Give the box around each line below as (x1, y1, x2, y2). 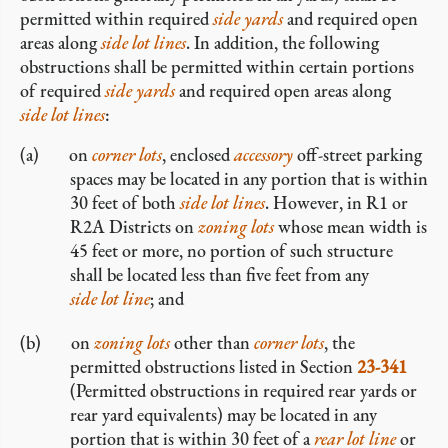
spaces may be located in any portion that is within (70, 167, 428, 190)
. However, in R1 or (265, 191, 408, 214)
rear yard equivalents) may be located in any (70, 403, 377, 426)
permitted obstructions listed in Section (70, 355, 357, 378)
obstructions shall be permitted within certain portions (20, 55, 414, 78)
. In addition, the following (186, 31, 379, 54)
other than (170, 331, 254, 354)
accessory (234, 143, 293, 166)
